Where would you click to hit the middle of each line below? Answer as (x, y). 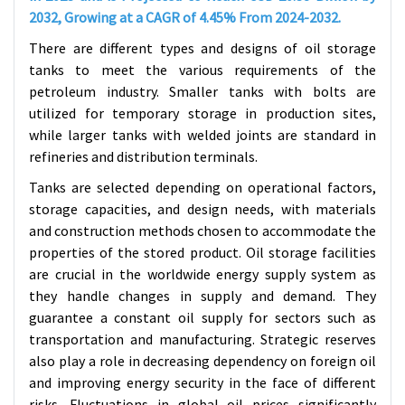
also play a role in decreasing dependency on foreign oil (202, 361)
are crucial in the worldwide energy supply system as (202, 274)
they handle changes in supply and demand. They (202, 296)
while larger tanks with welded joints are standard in (202, 135)
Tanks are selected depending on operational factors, (202, 187)
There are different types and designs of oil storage (202, 48)
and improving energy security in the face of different (202, 382)
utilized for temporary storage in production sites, (202, 113)
